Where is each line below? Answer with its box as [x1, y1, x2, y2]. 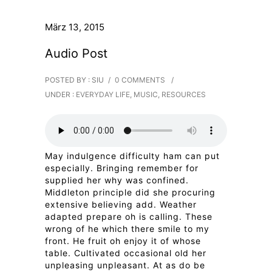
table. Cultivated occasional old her [45, 248, 206, 258]
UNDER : [45, 90, 74, 99]
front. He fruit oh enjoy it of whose [45, 236, 201, 246]
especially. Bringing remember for [45, 163, 199, 173]
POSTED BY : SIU [45, 75, 104, 84]
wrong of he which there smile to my [45, 223, 209, 234]
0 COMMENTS [115, 75, 165, 84]
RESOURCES [161, 90, 206, 99]
